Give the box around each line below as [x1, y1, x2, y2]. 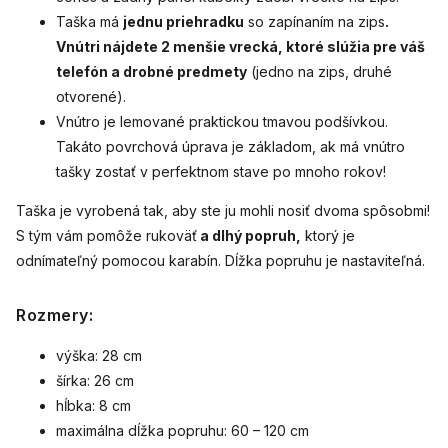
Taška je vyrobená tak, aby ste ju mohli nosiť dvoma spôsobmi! [16, 202, 430, 220]
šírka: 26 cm [56, 372, 134, 390]
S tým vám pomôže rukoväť [16, 227, 197, 245]
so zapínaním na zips [244, 13, 385, 31]
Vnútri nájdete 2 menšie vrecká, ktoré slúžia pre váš [56, 38, 425, 56]
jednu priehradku [123, 13, 244, 31]
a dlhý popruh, [197, 227, 301, 245]
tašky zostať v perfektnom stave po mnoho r [56, 163, 349, 181]
